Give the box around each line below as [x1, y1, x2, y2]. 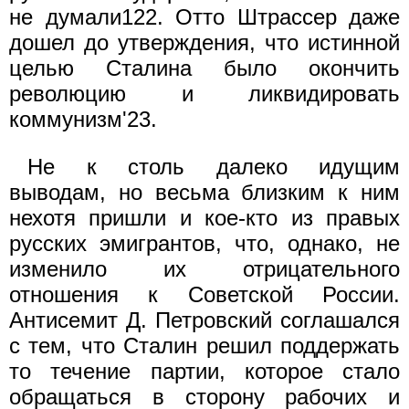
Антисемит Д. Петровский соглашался [9, 307, 400, 332]
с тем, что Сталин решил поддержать [9, 332, 400, 358]
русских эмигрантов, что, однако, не [9, 230, 400, 256]
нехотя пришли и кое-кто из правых [9, 204, 400, 230]
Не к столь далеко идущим [27, 153, 400, 179]
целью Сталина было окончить [9, 55, 400, 80]
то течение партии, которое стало [9, 358, 400, 383]
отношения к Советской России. [9, 281, 400, 307]
